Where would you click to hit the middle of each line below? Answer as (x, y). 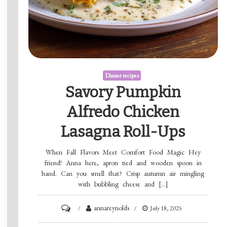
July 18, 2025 (166, 208)
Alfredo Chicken (123, 112)
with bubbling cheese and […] (123, 184)
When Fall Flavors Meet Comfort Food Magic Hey (123, 152)
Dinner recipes (122, 75)
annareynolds (112, 207)
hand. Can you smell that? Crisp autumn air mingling (123, 173)
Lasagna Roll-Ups (123, 131)
